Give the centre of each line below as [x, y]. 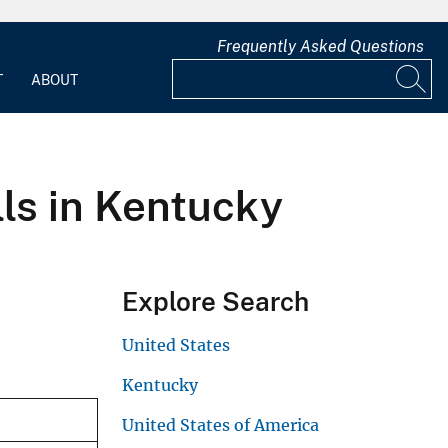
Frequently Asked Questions [320, 47]
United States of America [220, 424]
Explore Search [215, 301]
